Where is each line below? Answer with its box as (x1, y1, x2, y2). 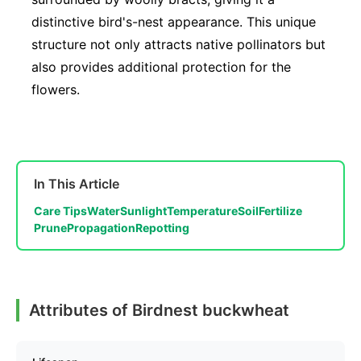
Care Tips (34, 203, 87, 218)
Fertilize (259, 203, 302, 218)
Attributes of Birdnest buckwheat (29, 300, 289, 320)
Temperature (167, 203, 238, 218)
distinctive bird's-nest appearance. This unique (31, 13, 316, 30)
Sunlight (120, 203, 167, 218)
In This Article (34, 175, 119, 192)
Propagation (67, 220, 135, 234)
